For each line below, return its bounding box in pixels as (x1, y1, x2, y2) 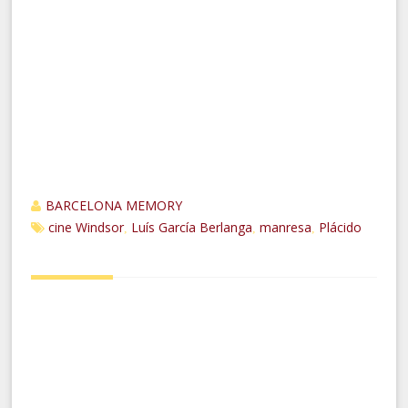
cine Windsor (48, 219, 125, 237)
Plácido (319, 219, 362, 237)
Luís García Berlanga (131, 219, 253, 237)
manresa (260, 219, 312, 237)
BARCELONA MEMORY (46, 197, 183, 215)
